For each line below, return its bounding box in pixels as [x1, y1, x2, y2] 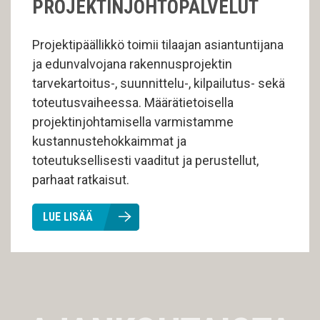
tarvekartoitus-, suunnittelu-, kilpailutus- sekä [32, 76, 285, 91]
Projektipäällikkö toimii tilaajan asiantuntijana [32, 37, 284, 52]
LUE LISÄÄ [43, 210, 93, 224]
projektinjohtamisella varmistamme [32, 114, 234, 129]
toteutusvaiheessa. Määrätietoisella [32, 95, 234, 110]
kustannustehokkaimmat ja [32, 134, 186, 149]
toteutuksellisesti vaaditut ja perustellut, [32, 153, 259, 168]
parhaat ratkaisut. [32, 172, 129, 187]
